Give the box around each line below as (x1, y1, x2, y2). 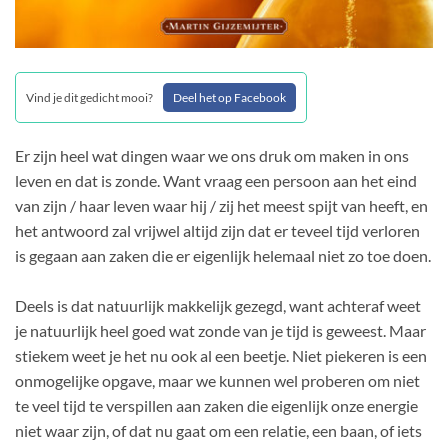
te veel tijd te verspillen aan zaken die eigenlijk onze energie (15, 396, 418, 416)
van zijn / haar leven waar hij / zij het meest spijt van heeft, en (15, 196, 428, 216)
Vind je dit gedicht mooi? (26, 90, 153, 106)
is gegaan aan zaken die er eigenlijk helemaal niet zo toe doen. (15, 246, 431, 266)
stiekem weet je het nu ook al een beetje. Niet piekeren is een (15, 346, 427, 366)
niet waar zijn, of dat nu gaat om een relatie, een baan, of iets (15, 421, 422, 441)
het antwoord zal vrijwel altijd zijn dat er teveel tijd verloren (15, 221, 420, 241)
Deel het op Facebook (173, 90, 286, 106)
